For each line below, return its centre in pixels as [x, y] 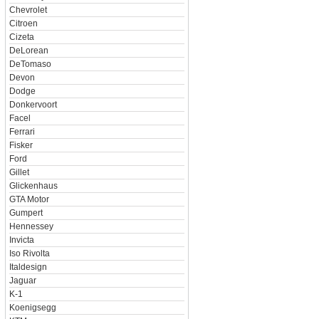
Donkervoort [33, 105]
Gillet [19, 172]
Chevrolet [28, 10]
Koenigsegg [32, 308]
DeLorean [28, 51]
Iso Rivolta [29, 253]
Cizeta [21, 37]
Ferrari [22, 132]
